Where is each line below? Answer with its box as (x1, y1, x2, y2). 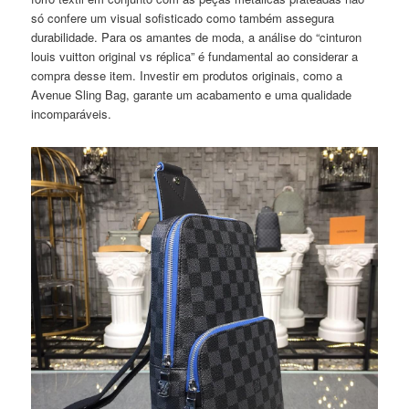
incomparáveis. (31, 104, 112, 122)
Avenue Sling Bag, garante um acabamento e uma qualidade (31, 85, 352, 103)
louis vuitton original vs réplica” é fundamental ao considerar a (31, 47, 359, 65)
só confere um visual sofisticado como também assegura (31, 8, 335, 26)
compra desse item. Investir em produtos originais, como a (31, 66, 343, 84)
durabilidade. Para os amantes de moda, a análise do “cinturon (31, 27, 362, 46)
